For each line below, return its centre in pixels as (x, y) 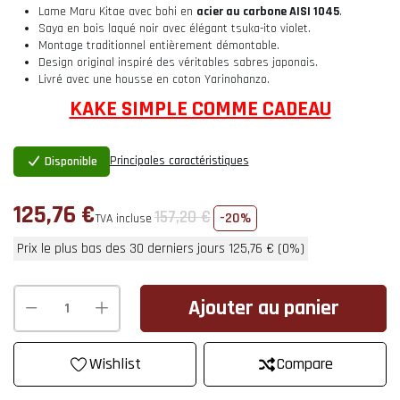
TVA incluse (124, 218)
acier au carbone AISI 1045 (268, 12)
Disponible (69, 161)
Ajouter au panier (263, 308)
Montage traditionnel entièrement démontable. (159, 46)
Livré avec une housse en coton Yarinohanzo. (154, 80)
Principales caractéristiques (179, 161)
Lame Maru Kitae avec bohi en (117, 12)
